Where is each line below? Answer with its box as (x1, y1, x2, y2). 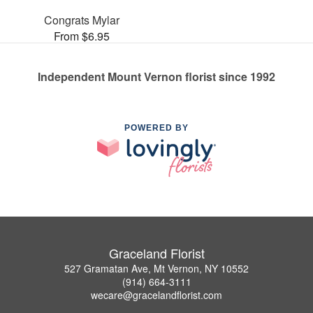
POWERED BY (124, 122, 189, 133)
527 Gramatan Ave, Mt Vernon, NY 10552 (64, 261, 249, 276)
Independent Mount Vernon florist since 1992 (38, 68, 275, 85)
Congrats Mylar (44, 11, 119, 28)
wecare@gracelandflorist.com (91, 288, 222, 303)
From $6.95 (54, 27, 110, 44)
